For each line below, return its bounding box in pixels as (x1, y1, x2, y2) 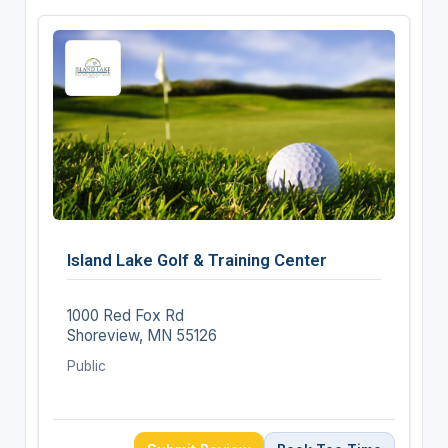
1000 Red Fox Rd (66, 305, 184, 325)
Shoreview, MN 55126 (66, 325, 217, 345)
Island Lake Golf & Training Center (66, 249, 327, 270)
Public (66, 357, 106, 374)
